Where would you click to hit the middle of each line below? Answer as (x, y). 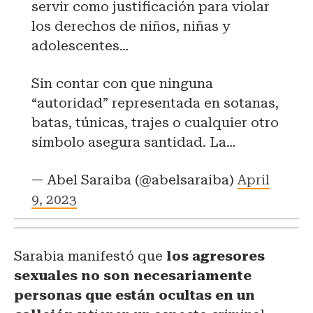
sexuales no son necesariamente (133, 275)
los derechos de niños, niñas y (131, 26)
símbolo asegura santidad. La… (133, 142)
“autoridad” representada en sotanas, (155, 103)
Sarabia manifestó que (88, 256)
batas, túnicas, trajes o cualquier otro (155, 122)
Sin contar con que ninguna (122, 83)
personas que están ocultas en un (134, 295)
